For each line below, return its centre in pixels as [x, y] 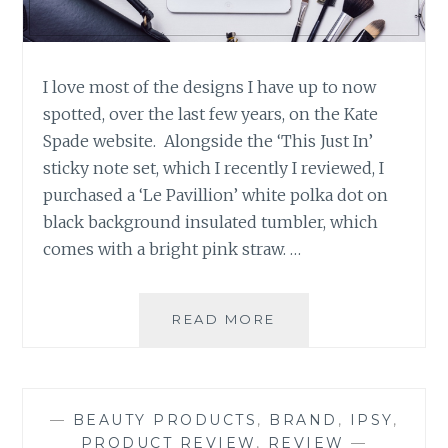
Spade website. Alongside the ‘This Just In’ [208, 141]
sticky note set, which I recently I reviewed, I [214, 168]
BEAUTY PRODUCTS [165, 420]
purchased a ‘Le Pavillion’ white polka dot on [216, 195]
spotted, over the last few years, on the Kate [211, 114]
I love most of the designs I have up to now [210, 87]
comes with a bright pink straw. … [172, 249]
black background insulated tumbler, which [211, 222]
